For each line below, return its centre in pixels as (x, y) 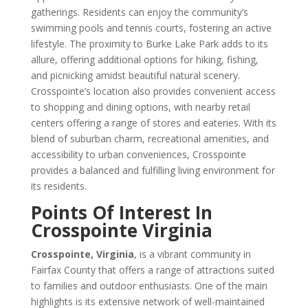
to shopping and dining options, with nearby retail (140, 107)
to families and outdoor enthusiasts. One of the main (149, 286)
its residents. (58, 186)
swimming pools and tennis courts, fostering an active (151, 28)
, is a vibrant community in (192, 254)
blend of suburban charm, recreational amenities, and (150, 139)
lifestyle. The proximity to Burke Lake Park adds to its (149, 44)
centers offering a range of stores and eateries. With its (153, 123)
